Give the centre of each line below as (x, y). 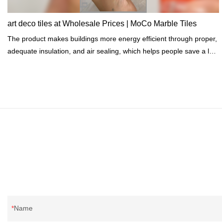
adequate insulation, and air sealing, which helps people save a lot (111, 51)
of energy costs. (32, 63)
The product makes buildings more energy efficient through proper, (112, 38)
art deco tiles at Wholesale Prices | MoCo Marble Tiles (102, 23)
